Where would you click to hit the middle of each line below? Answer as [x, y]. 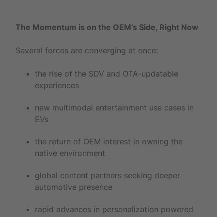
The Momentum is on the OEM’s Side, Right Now [107, 27]
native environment [70, 153]
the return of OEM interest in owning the [109, 141]
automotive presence [74, 187]
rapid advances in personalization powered [114, 209]
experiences [57, 85]
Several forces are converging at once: [87, 50]
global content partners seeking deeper [108, 175]
